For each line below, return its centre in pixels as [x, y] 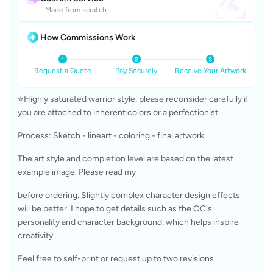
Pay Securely [136, 71]
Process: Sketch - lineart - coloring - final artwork [111, 136]
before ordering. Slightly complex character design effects [129, 195]
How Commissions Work [88, 37]
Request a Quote [62, 71]
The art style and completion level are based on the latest [126, 159]
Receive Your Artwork [210, 71]
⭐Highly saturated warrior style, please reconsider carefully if [133, 99]
